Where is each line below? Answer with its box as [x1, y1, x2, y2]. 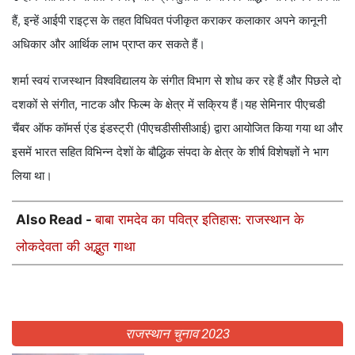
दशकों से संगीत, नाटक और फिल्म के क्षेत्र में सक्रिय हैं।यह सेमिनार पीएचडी [12, 96, 325, 112]
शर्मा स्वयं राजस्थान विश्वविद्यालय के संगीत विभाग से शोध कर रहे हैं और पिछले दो [12, 72, 341, 88]
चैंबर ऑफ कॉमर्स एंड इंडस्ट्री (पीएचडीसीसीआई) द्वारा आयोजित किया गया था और [12, 120, 343, 136]
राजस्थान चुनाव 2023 [124, 325, 231, 342]
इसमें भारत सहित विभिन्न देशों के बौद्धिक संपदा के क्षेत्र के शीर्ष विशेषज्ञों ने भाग [12, 143, 329, 159]
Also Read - [16, 211, 95, 227]
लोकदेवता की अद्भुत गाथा [16, 238, 136, 254]
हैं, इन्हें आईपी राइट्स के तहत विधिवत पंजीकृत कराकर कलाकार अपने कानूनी [12, 12, 326, 28]
